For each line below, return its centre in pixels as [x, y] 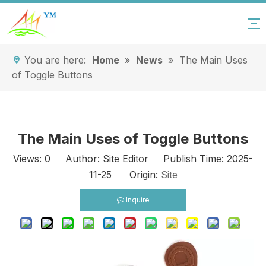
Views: [29, 159]
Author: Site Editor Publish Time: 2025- [152, 159]
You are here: [55, 60]
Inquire [137, 200]
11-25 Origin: [125, 175]
